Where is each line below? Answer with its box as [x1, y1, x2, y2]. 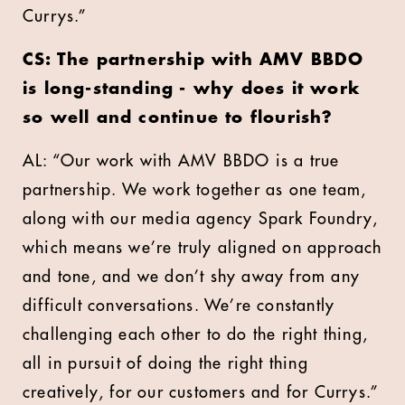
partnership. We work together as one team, [23, 181, 367, 198]
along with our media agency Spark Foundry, [23, 210, 379, 227]
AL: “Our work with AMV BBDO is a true [23, 152, 340, 169]
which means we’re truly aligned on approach [23, 239, 382, 256]
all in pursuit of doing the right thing [23, 354, 308, 372]
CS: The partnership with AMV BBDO [23, 51, 364, 68]
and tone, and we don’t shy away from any [23, 268, 361, 285]
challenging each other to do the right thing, [23, 325, 369, 343]
